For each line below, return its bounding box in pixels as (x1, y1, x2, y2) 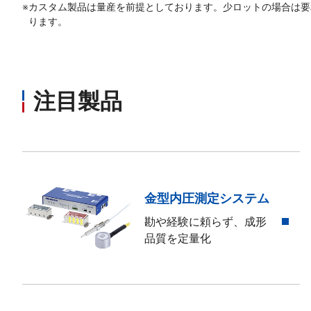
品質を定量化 (144, 232, 211, 244)
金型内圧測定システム (144, 191, 269, 205)
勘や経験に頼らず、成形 (144, 215, 267, 228)
